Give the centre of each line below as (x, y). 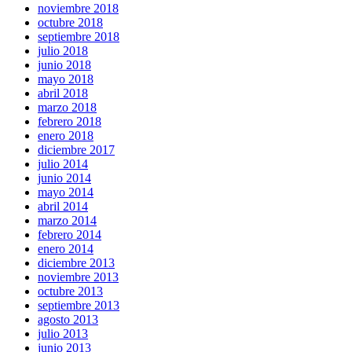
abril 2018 (63, 93)
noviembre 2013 (78, 277)
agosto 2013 (68, 320)
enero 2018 (66, 136)
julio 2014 (63, 164)
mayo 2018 (66, 79)
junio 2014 (64, 178)
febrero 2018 (70, 122)
